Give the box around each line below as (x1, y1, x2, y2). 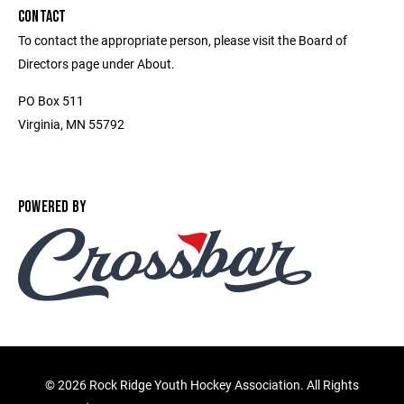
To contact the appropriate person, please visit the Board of (18, 32, 347, 49)
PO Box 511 (18, 92, 84, 109)
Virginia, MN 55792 (18, 115, 124, 133)
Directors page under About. (18, 55, 175, 72)
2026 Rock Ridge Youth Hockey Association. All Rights (58, 376, 359, 394)
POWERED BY (18, 197, 87, 216)
